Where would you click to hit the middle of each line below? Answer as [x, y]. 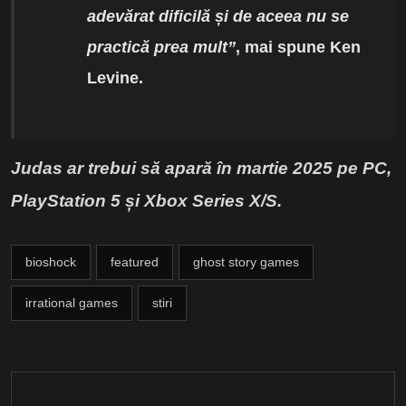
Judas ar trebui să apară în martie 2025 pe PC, [201, 169]
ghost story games [246, 262]
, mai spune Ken [298, 48]
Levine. [115, 78]
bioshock [51, 262]
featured [135, 262]
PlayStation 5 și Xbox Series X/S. [146, 201]
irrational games [72, 303]
